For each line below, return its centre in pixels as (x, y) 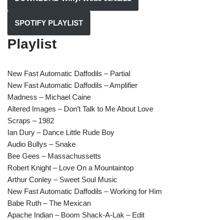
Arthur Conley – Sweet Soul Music (62, 180)
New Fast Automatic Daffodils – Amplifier (72, 85)
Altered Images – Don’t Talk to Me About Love (80, 109)
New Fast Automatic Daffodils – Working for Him (85, 192)
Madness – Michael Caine (49, 97)
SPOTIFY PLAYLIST (49, 23)
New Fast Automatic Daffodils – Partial (69, 74)
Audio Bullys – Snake (41, 144)
